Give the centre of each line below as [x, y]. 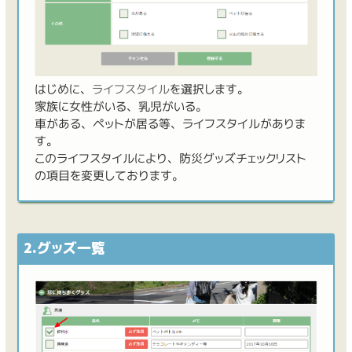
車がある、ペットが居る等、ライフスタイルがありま [170, 124]
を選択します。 [209, 90]
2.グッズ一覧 [64, 248]
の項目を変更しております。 [109, 176]
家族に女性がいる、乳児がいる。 [121, 107]
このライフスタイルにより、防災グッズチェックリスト [170, 159]
